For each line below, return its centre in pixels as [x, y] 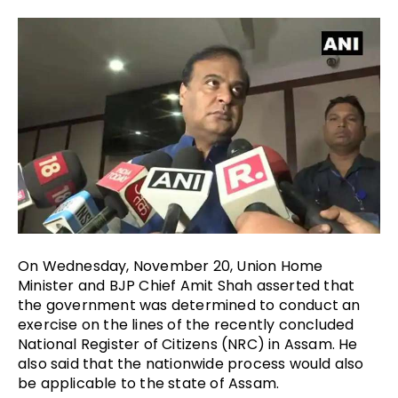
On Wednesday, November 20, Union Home [171, 267]
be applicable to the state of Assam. [149, 384]
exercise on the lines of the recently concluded [186, 325]
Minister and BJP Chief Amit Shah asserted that [187, 286]
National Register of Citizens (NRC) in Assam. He [188, 345]
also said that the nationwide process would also [191, 364]
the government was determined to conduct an [189, 306]
